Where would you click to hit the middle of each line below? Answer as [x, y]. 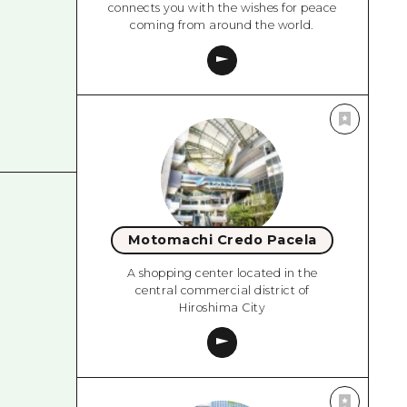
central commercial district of [222, 290]
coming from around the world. [222, 25]
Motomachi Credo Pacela [222, 240]
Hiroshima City [223, 307]
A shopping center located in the [222, 273]
